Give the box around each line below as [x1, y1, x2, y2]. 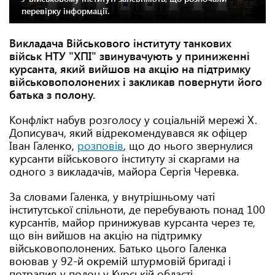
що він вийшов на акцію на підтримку [9, 228, 202, 242]
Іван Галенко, [9, 138, 77, 153]
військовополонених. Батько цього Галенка [9, 241, 227, 255]
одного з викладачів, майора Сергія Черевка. [9, 164, 239, 179]
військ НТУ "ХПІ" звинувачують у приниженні [9, 48, 250, 63]
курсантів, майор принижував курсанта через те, [9, 215, 255, 230]
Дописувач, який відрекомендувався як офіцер [9, 125, 247, 140]
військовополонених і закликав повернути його [9, 74, 262, 89]
